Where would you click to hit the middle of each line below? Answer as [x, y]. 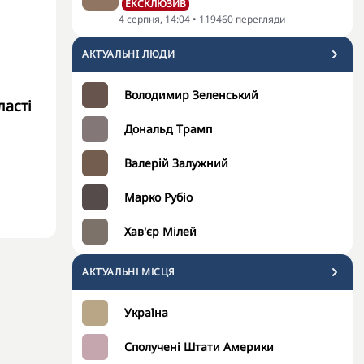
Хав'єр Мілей [160, 231]
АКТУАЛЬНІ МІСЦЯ [129, 272]
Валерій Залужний [176, 163]
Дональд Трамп [168, 129]
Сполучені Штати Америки [199, 347]
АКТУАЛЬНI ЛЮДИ [129, 54]
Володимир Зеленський [191, 95]
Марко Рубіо [158, 197]
